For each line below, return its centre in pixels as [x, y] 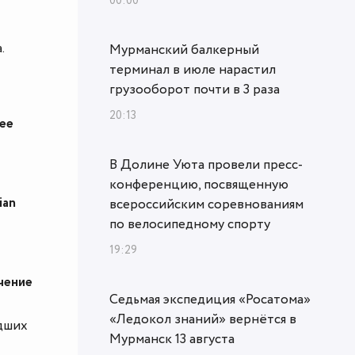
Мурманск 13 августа [172, 339]
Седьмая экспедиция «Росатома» [210, 299]
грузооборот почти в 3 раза [195, 89]
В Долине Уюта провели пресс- [206, 164]
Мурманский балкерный [184, 50]
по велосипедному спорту [190, 224]
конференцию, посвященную [199, 184]
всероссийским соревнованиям [206, 204]
